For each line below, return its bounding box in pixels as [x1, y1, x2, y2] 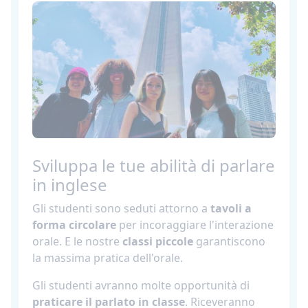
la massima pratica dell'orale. [32, 250, 183, 265]
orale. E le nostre [32, 233, 122, 249]
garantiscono [193, 233, 265, 249]
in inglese [32, 173, 107, 196]
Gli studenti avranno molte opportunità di [32, 277, 250, 293]
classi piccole [122, 233, 193, 249]
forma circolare [32, 217, 116, 232]
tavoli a [210, 200, 252, 216]
